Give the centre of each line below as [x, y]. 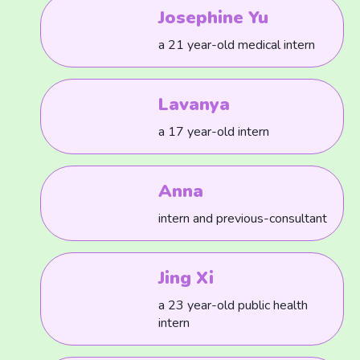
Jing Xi [186, 278]
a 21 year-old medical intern [237, 45]
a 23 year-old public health [233, 305]
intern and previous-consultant [243, 219]
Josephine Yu [214, 18]
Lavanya [194, 104]
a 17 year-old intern [214, 132]
